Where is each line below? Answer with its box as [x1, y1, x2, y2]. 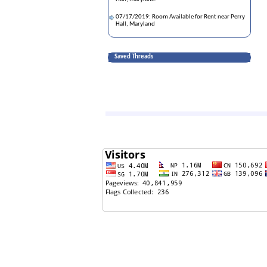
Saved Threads [114, 54, 153, 60]
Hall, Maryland [116, 21, 155, 27]
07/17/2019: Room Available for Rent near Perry [116, 14, 245, 20]
